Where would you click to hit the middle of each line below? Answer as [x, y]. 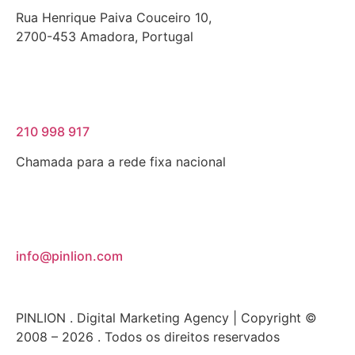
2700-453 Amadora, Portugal [105, 37]
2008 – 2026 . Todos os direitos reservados [148, 337]
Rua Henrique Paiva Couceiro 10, [114, 18]
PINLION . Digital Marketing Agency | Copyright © [166, 318]
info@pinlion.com [69, 256]
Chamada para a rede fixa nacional [121, 161]
